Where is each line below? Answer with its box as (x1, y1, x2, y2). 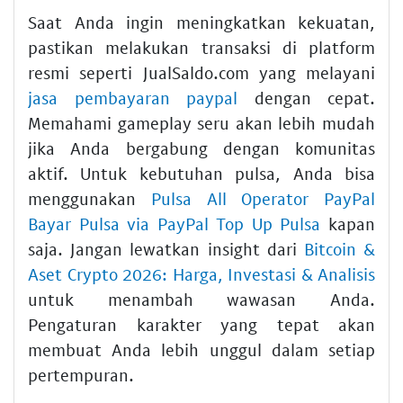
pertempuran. (28, 363, 134, 385)
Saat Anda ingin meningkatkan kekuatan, (28, 11, 375, 32)
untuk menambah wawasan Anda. (28, 288, 375, 309)
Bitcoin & (303, 237, 376, 259)
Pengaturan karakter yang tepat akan (28, 313, 375, 335)
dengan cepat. (237, 86, 375, 108)
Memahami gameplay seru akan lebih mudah (28, 112, 375, 133)
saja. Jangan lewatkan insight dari (28, 237, 304, 259)
